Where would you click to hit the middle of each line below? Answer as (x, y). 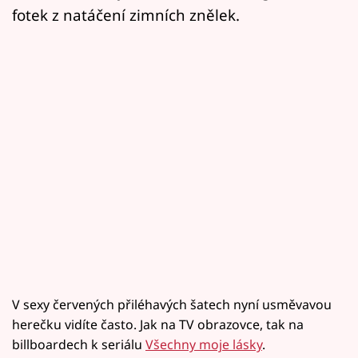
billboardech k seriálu (79, 344)
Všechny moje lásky (204, 344)
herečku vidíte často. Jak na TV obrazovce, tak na (158, 324)
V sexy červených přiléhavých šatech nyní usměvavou (172, 304)
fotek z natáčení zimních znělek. (126, 14)
